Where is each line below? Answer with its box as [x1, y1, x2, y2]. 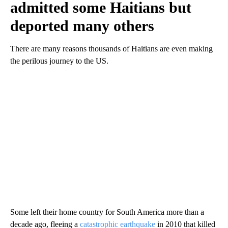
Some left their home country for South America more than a [10, 207, 204, 216]
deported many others [10, 17, 154, 34]
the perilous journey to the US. [10, 56, 108, 65]
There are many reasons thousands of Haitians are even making [10, 44, 213, 53]
